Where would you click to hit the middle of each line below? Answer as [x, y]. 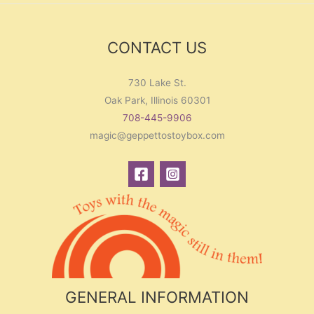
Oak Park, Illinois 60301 [157, 100]
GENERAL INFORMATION [157, 296]
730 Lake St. [157, 82]
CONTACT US [157, 47]
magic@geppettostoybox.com [157, 135]
